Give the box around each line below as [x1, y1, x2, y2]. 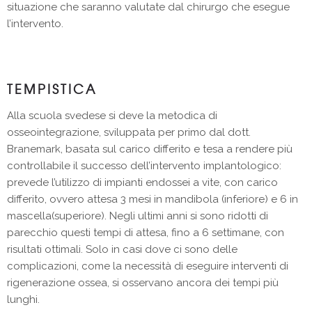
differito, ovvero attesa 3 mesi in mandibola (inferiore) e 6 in [7, 192, 298, 205]
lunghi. [7, 292, 40, 306]
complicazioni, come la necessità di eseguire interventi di [7, 259, 288, 272]
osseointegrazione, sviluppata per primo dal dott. [7, 125, 251, 139]
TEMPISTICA [7, 79, 97, 98]
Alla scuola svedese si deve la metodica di [7, 109, 217, 122]
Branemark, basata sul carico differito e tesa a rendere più [7, 142, 292, 155]
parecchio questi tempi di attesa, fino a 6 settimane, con [7, 226, 284, 239]
